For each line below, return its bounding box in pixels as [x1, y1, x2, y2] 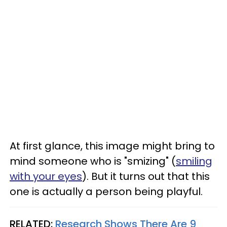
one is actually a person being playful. [10, 184, 203, 199]
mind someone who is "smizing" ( [10, 154, 176, 168]
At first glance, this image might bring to [10, 139, 215, 153]
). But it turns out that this [82, 169, 210, 183]
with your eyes [10, 169, 82, 183]
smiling [176, 154, 212, 168]
